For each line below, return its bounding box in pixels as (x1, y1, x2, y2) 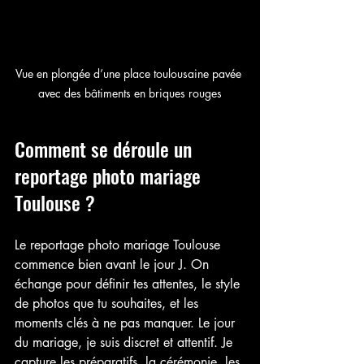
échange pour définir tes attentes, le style (15, 275, 244, 292)
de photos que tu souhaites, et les (15, 294, 202, 312)
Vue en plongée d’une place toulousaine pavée (15, 65, 245, 81)
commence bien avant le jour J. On (15, 255, 213, 273)
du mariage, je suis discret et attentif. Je (15, 333, 236, 351)
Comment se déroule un (15, 133, 197, 163)
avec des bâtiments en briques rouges (38, 84, 222, 101)
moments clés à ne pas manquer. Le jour (15, 314, 239, 331)
